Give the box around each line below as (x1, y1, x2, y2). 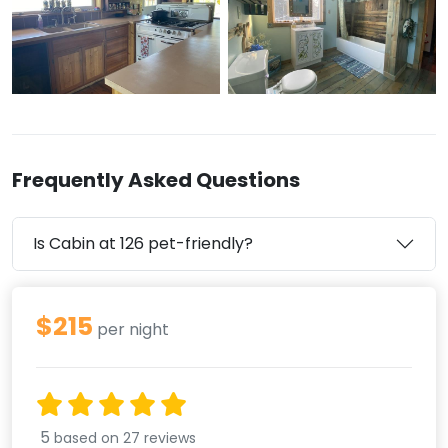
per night (93, 317, 169, 341)
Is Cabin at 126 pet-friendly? (33, 231, 253, 255)
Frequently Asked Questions (12, 165, 300, 194)
